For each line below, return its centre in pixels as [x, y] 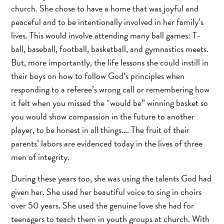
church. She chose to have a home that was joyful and [105, 8]
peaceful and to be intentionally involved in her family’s [107, 21]
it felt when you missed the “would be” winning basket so [110, 102]
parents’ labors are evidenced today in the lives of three [107, 143]
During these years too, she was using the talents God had [111, 178]
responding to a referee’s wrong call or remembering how [110, 89]
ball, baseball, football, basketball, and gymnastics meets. [110, 48]
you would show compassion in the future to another [103, 116]
